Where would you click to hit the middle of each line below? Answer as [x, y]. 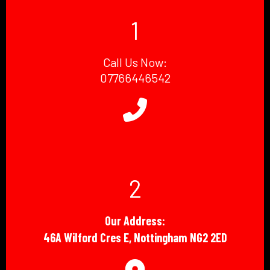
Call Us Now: [135, 62]
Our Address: [135, 221]
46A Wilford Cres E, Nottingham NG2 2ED [135, 238]
